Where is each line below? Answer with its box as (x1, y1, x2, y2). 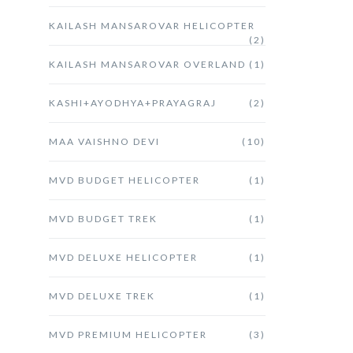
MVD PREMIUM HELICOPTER (49, 328, 207, 340)
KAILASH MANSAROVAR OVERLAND (49, 58, 246, 70)
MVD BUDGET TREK (49, 212, 158, 225)
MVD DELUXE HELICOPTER (49, 251, 198, 263)
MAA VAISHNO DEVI (49, 135, 160, 147)
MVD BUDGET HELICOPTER (49, 173, 200, 186)
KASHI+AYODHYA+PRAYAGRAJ (49, 96, 217, 109)
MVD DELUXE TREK (49, 289, 155, 302)
